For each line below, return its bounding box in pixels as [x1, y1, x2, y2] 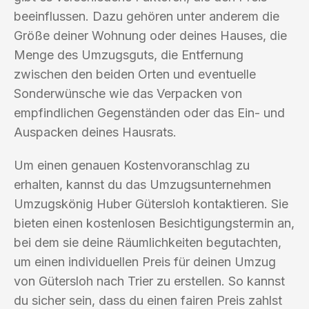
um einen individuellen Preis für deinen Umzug [14, 254, 276, 269]
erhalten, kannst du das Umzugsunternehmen [14, 177, 271, 192]
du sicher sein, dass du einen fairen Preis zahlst [14, 292, 282, 308]
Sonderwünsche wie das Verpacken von [14, 86, 242, 101]
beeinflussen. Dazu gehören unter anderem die [14, 8, 279, 23]
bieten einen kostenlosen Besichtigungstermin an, [14, 215, 295, 230]
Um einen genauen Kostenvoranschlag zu [14, 157, 250, 172]
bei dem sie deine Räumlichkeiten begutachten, [14, 235, 281, 250]
